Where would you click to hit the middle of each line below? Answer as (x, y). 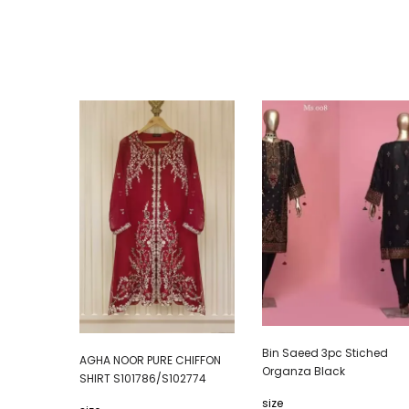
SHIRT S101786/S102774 (143, 379)
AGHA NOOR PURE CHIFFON (150, 361)
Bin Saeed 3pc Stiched (325, 353)
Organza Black (304, 372)
